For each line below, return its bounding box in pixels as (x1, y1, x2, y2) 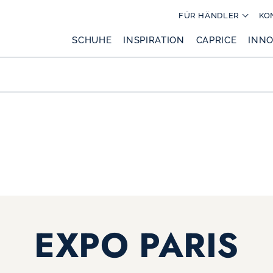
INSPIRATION (123, 34, 185, 45)
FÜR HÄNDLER (178, 11, 239, 20)
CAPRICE (196, 34, 237, 45)
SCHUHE (72, 34, 112, 45)
